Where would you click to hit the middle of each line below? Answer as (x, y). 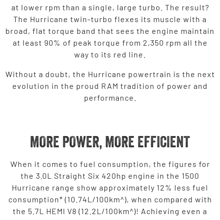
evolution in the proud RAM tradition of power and (110, 85)
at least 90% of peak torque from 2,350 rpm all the (110, 42)
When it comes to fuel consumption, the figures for (110, 164)
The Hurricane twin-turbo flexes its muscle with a (110, 19)
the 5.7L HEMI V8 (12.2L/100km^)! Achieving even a (110, 211)
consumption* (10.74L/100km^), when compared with (110, 199)
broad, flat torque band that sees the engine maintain (110, 30)
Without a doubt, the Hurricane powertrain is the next (110, 74)
